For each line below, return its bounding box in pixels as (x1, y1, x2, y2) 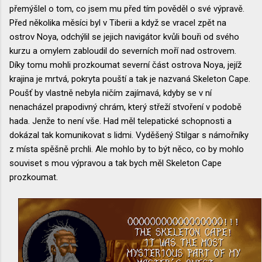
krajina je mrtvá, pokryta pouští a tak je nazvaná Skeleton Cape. (9, 73, 250, 84)
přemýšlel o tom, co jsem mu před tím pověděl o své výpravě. (9, 3, 244, 14)
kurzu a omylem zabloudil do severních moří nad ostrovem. (9, 45, 236, 56)
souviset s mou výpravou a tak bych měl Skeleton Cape (9, 157, 222, 168)
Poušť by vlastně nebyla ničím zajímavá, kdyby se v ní (9, 87, 212, 98)
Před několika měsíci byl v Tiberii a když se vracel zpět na (9, 17, 226, 28)
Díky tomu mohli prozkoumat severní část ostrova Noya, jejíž (9, 59, 242, 70)
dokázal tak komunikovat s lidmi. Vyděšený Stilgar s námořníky (9, 129, 249, 140)
